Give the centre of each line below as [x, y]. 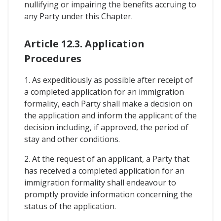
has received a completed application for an [104, 170]
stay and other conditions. [72, 139]
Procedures [53, 58]
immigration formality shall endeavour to [100, 182]
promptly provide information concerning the [108, 194]
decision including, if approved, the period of [106, 127]
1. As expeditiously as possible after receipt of [109, 80]
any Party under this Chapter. [78, 16]
